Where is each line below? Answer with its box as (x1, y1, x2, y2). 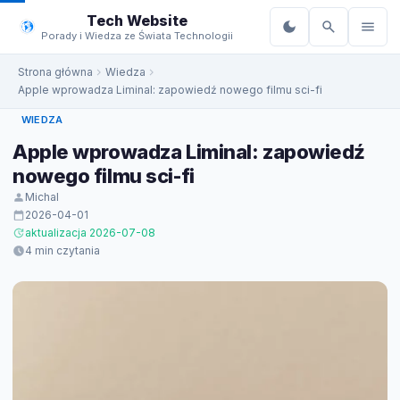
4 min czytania (25, 244, 100, 257)
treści (13, 18, 48, 35)
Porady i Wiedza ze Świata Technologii (41, 29, 233, 42)
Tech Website (87, 11, 187, 29)
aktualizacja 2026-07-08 (25, 226, 155, 239)
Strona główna (18, 65, 93, 79)
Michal (25, 190, 59, 204)
